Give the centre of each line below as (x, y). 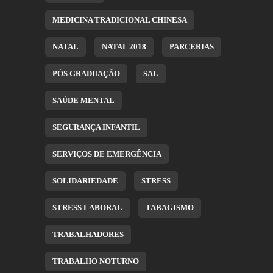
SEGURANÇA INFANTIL (96, 127)
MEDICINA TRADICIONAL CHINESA (120, 20)
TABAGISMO (170, 207)
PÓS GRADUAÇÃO (86, 73)
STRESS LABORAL (87, 207)
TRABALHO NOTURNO (96, 261)
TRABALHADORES (88, 234)
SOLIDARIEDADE (85, 181)
